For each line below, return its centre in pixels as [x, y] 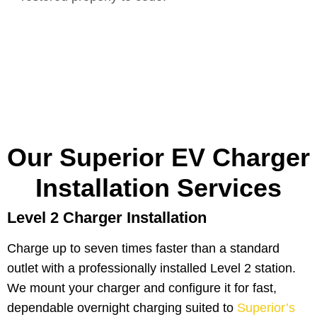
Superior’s [266, 308]
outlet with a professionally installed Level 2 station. [151, 269]
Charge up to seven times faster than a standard [143, 249]
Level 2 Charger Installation [107, 218]
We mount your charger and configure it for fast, [142, 288]
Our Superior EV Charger [158, 158]
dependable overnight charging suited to [122, 308]
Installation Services [158, 188]
